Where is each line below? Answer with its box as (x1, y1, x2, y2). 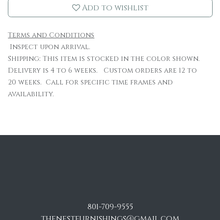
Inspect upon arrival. (8, 42, 95, 52)
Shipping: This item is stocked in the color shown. (8, 54, 202, 63)
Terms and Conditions (8, 30, 95, 40)
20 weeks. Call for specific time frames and (8, 78, 173, 87)
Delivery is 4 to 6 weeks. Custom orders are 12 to (8, 66, 197, 75)
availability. (8, 89, 55, 99)
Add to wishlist (82, 2, 149, 13)
